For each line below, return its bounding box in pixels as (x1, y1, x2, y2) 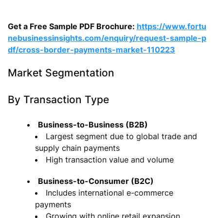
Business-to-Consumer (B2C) (38, 176, 154, 186)
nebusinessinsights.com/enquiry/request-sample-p (8, 33, 206, 43)
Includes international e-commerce (46, 187, 173, 198)
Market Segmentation (8, 66, 114, 79)
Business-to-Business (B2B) (38, 119, 148, 129)
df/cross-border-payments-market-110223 (8, 44, 175, 54)
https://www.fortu (137, 21, 206, 31)
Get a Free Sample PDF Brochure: (8, 21, 137, 31)
